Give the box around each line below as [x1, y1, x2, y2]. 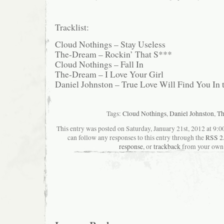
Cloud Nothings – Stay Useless [55, 38, 165, 50]
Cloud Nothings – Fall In [55, 58, 143, 70]
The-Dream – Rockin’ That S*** [55, 48, 172, 60]
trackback [153, 141, 180, 151]
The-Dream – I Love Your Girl [55, 68, 163, 80]
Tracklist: [55, 20, 89, 33]
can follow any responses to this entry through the [67, 132, 205, 142]
